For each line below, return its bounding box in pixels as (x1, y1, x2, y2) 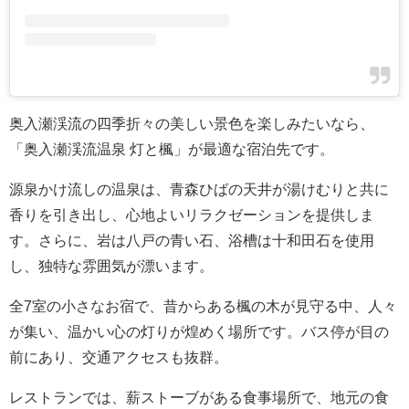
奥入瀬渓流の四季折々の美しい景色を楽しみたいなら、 (9, 116, 374, 131)
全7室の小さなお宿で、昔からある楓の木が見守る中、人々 (9, 299, 397, 314)
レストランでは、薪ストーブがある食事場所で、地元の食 (9, 390, 389, 405)
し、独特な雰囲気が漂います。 (9, 258, 214, 274)
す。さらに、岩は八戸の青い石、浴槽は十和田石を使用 (9, 233, 374, 248)
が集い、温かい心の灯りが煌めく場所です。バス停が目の (9, 324, 389, 340)
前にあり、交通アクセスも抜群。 (9, 350, 228, 365)
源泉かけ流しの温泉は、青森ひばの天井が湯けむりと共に (9, 182, 389, 197)
